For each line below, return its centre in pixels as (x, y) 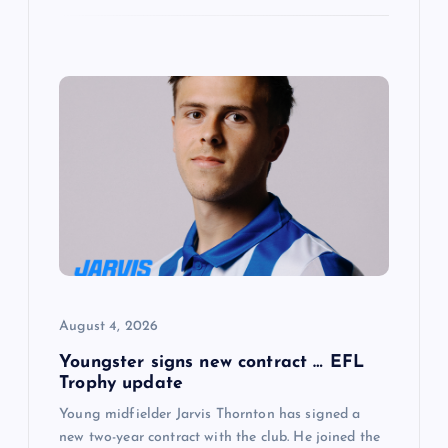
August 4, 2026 (109, 327)
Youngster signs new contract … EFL (211, 363)
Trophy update (121, 384)
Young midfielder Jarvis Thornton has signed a (210, 415)
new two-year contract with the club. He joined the (220, 438)
